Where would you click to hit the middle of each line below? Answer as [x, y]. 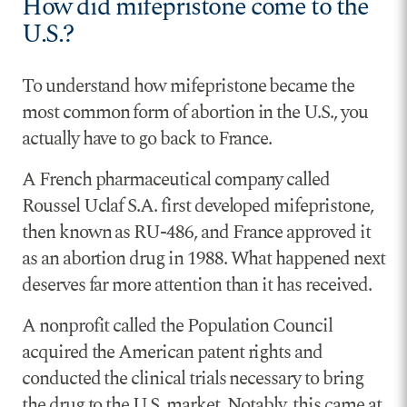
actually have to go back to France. [147, 139]
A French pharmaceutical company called [176, 179]
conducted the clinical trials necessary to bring [193, 378]
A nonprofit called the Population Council [177, 326]
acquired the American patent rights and [173, 352]
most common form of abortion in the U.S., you [195, 112]
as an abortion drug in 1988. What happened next [203, 258]
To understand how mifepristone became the [188, 86]
